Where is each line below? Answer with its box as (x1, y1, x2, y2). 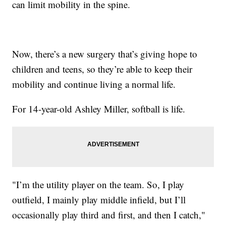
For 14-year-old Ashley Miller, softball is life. (12, 102, 186, 116)
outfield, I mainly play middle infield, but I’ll (12, 193, 186, 206)
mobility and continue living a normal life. (12, 78, 176, 91)
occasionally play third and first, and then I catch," (12, 208, 206, 221)
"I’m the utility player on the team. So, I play (12, 178, 185, 191)
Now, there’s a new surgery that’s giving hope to (12, 47, 198, 61)
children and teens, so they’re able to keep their (12, 63, 193, 76)
